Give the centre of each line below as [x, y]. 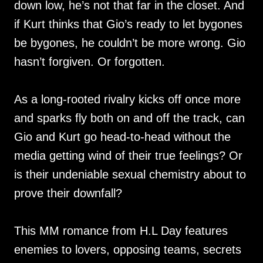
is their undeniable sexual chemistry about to [130, 175]
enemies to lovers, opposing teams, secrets [128, 250]
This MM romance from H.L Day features [121, 231]
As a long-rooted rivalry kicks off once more [127, 100]
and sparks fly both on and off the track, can [129, 118]
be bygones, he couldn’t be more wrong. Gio [130, 43]
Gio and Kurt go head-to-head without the [122, 137]
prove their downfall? [68, 193]
